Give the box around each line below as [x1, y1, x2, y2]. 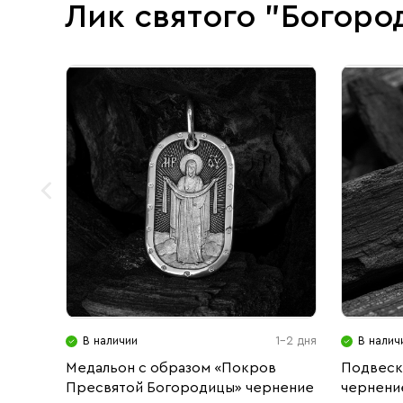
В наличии [83, 335, 138, 346]
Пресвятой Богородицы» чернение [66, 381, 314, 395]
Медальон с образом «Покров [66, 361, 276, 375]
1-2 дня [275, 335, 318, 346]
